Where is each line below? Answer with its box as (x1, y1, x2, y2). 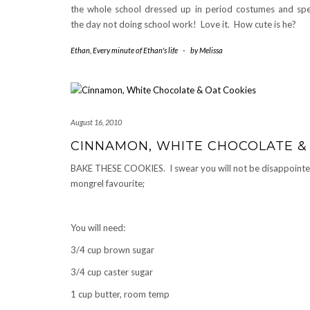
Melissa (199, 46, 223, 55)
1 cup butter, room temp (71, 289, 170, 300)
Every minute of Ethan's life (93, 46, 178, 55)
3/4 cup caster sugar (71, 266, 153, 277)
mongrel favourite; (71, 178, 145, 189)
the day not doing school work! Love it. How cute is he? (71, 19, 296, 30)
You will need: (71, 222, 125, 233)
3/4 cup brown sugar (71, 244, 154, 255)
